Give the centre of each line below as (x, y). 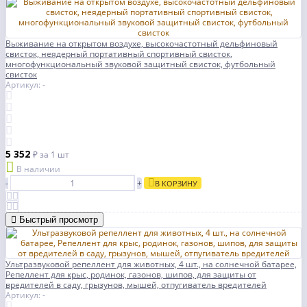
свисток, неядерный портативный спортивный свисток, (119, 54)
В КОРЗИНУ (176, 184)
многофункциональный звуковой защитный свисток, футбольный (140, 64)
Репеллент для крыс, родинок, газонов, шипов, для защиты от (131, 275)
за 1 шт (54, 155)
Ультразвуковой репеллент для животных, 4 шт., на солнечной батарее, (151, 265)
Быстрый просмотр (59, 220)
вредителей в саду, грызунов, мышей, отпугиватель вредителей (136, 285)
